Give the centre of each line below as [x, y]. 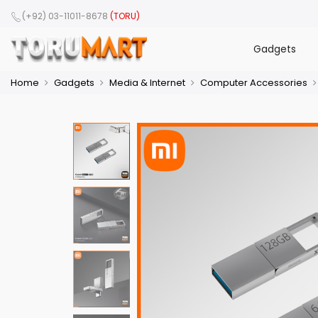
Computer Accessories [254, 83]
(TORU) [125, 16]
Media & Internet [147, 83]
